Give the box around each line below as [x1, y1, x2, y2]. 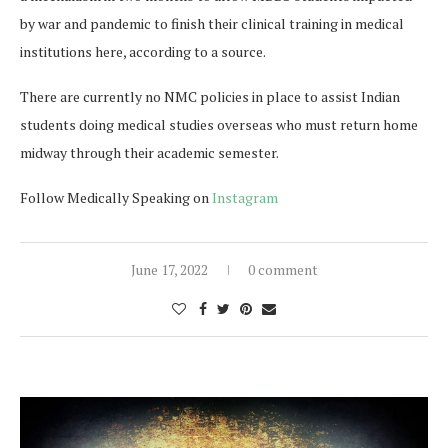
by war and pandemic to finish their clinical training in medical [20, 14, 404, 34]
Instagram [212, 188, 278, 208]
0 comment [247, 260, 318, 280]
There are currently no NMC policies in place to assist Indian [20, 87, 400, 107]
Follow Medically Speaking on [20, 188, 212, 208]
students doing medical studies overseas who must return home [20, 115, 418, 135]
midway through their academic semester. [20, 143, 279, 163]
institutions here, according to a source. [20, 42, 266, 62]
